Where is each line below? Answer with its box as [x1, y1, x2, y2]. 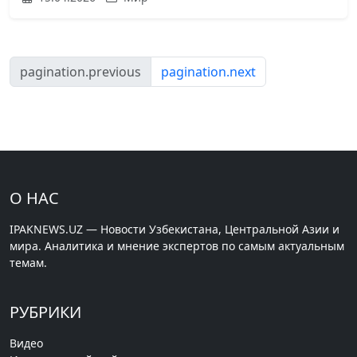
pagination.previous [20, 62, 141, 80]
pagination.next [161, 62, 256, 80]
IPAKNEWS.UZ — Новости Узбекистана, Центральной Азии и [10, 221, 339, 237]
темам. [10, 254, 47, 270]
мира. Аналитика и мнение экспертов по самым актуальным [10, 237, 344, 253]
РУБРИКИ [10, 300, 81, 323]
